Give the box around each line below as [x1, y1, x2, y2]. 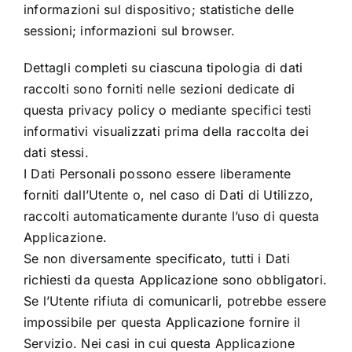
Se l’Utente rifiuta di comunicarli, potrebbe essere [23, 293, 327, 310]
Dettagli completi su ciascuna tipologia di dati [23, 60, 303, 76]
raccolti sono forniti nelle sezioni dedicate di [23, 81, 295, 97]
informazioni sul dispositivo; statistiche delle [23, 2, 295, 18]
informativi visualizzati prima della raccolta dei [23, 123, 309, 140]
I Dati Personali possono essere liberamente [23, 166, 291, 182]
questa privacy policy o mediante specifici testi [23, 102, 312, 119]
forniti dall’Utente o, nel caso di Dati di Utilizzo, [23, 187, 314, 203]
